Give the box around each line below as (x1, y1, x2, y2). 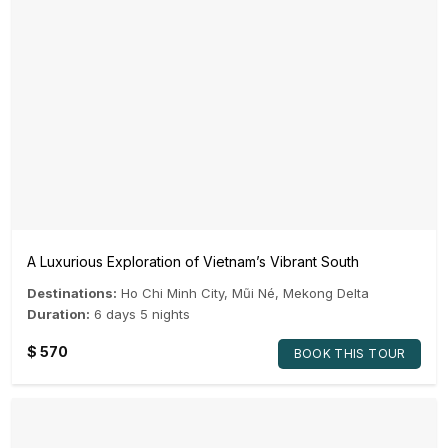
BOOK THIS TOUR (293, 346, 406, 362)
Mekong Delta (283, 284, 369, 301)
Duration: (27, 306, 90, 323)
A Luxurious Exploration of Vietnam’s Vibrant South (27, 252, 359, 270)
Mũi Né (232, 284, 275, 301)
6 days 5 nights (94, 306, 190, 323)
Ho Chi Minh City (121, 284, 224, 301)
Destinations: (27, 284, 117, 301)
